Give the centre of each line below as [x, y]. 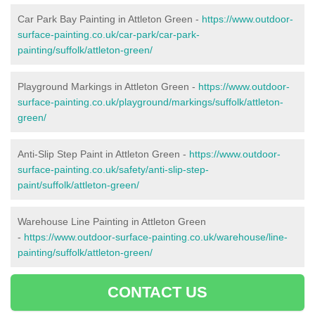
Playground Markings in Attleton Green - [108, 86]
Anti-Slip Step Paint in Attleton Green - [103, 154]
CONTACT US [157, 292]
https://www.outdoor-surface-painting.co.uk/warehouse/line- [156, 237]
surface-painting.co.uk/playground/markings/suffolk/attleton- [150, 102]
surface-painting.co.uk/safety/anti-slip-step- [113, 169]
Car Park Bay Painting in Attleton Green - [110, 19]
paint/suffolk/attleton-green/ [78, 185]
